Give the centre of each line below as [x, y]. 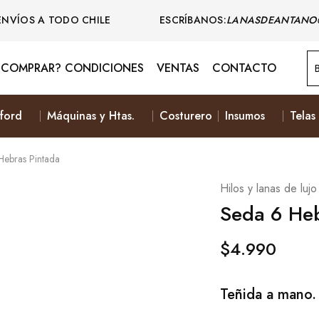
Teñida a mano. [268, 295]
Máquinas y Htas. [90, 116]
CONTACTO [244, 68]
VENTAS [178, 68]
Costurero [185, 116]
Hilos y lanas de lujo [268, 188]
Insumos [245, 116]
